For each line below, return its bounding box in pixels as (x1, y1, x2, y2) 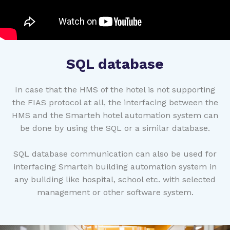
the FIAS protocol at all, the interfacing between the (12, 98, 218, 108)
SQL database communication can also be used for (13, 149, 217, 159)
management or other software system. (36, 187, 194, 198)
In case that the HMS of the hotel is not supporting (15, 85, 215, 95)
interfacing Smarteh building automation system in (13, 162, 217, 172)
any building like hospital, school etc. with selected (14, 175, 216, 185)
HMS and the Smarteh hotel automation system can (12, 110, 218, 121)
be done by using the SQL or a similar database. (20, 123, 210, 133)
